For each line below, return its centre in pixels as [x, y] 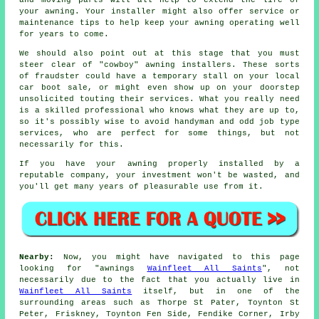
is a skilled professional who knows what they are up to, [159, 110]
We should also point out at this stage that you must [159, 53]
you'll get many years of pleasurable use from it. [142, 186]
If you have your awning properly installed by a [159, 163]
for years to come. [64, 34]
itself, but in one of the [216, 292]
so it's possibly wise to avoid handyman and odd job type [159, 121]
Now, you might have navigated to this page [177, 257]
